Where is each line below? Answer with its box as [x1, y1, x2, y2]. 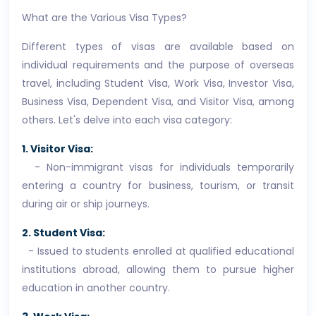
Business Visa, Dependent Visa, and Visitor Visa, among [22, 95, 294, 109]
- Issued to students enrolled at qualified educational [22, 244, 294, 258]
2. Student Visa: [22, 226, 105, 240]
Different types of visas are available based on [22, 39, 294, 54]
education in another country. [22, 281, 170, 295]
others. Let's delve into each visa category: [22, 113, 232, 127]
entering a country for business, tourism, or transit [22, 178, 294, 193]
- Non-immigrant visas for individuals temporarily [22, 160, 294, 174]
